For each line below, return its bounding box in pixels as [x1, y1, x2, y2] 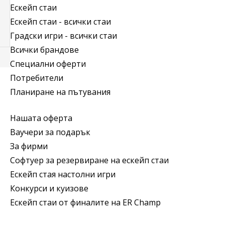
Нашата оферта [10, 112, 72, 124]
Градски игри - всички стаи [10, 30, 117, 41]
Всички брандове [10, 44, 79, 55]
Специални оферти [10, 58, 86, 69]
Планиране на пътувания [10, 86, 110, 97]
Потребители [10, 72, 63, 83]
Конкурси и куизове [10, 182, 88, 194]
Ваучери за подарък [10, 126, 90, 138]
